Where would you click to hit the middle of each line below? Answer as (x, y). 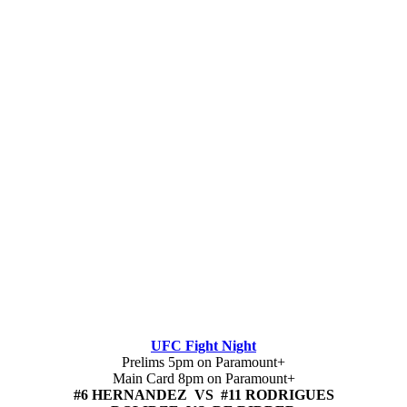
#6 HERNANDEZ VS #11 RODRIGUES (203, 395)
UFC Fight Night (203, 346)
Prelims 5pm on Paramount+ (203, 362)
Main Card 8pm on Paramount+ (203, 379)
